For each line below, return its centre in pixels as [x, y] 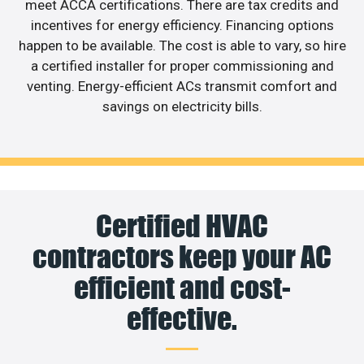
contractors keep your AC [182, 257]
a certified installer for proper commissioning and [182, 65]
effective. [182, 319]
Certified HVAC [182, 226]
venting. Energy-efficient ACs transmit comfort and [182, 86]
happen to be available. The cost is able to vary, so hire [182, 45]
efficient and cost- [182, 288]
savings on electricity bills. [182, 106]
